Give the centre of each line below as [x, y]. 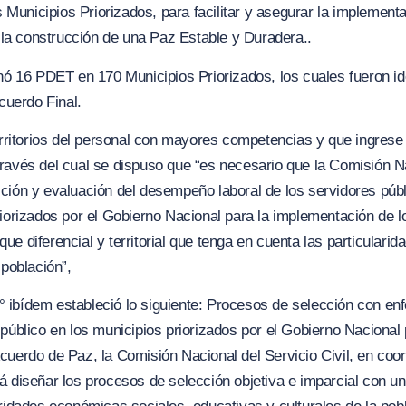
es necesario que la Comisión [297, 165]
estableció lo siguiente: [132, 305]
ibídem [33, 305]
